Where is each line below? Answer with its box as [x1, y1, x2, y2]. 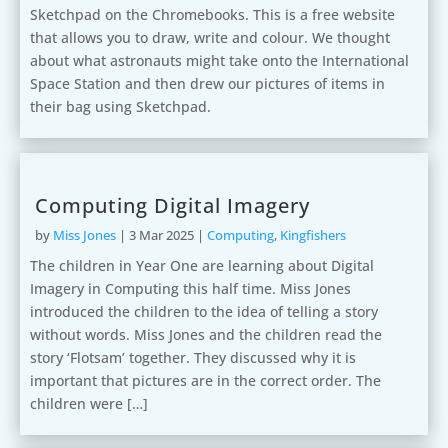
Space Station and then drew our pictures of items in [30, 74, 385, 93]
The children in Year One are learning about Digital [30, 256, 374, 275]
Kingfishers [280, 226, 346, 244]
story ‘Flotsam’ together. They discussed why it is [30, 348, 356, 367]
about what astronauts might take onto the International [30, 51, 409, 70]
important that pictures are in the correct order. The [30, 371, 381, 390]
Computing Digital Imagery [35, 192, 310, 219]
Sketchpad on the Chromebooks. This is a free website [30, 5, 395, 24]
